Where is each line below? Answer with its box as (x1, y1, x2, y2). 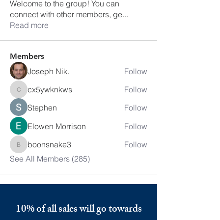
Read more (10, 20, 49, 30)
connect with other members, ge (10, 9, 122, 19)
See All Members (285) (10, 154, 90, 164)
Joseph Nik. (27, 66, 69, 76)
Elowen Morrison (27, 121, 86, 131)
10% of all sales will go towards (15, 201, 142, 219)
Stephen (27, 103, 57, 112)
